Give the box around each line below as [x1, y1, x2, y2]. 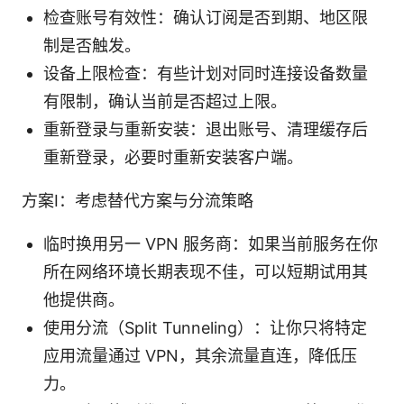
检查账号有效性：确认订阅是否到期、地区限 [43, 7, 368, 27]
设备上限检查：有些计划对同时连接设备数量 [43, 63, 368, 83]
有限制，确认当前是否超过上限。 [43, 91, 287, 111]
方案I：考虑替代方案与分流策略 [22, 190, 253, 210]
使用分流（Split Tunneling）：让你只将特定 [43, 317, 367, 337]
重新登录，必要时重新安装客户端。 [43, 147, 303, 167]
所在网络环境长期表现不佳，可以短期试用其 [43, 262, 368, 281]
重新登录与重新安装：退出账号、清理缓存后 [43, 119, 368, 139]
